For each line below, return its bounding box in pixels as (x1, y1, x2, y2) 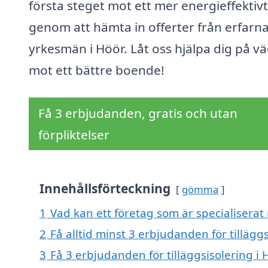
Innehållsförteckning (39, 180, 170, 197)
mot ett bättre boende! (29, 62, 165, 79)
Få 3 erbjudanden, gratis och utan (38, 105, 237, 122)
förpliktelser (38, 126, 109, 144)
